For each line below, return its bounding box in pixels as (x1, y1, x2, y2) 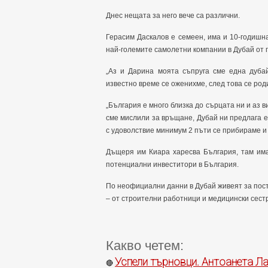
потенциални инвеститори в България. (106, 160, 239, 169)
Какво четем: (106, 238, 184, 253)
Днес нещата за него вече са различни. (106, 11, 240, 20)
